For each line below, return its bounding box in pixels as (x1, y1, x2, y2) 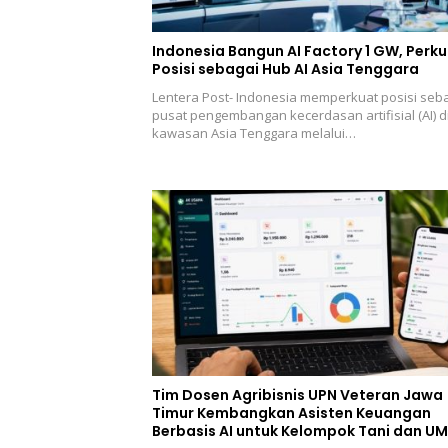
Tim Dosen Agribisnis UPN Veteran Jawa (152, 384, 443, 405)
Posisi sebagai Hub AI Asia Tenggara (152, 59, 419, 80)
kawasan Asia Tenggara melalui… (152, 124, 356, 143)
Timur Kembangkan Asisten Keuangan (152, 402, 431, 423)
